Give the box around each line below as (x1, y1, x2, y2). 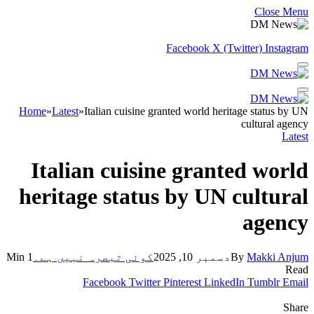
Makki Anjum (247, 250, 308, 263)
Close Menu (254, 6, 308, 18)
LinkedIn (204, 275, 245, 288)
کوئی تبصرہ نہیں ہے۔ (33, 250, 153, 263)
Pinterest (163, 275, 201, 288)
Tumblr (247, 275, 280, 288)
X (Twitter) (212, 42, 262, 54)
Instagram (265, 42, 308, 54)
